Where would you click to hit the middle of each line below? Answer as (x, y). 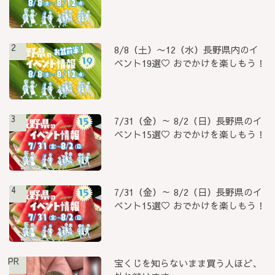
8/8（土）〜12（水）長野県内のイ (187, 49)
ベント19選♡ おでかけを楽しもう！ (190, 63)
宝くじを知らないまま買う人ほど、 (188, 263)
